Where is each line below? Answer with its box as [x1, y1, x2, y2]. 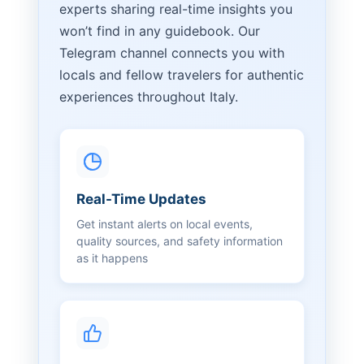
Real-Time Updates [76, 190, 206, 207]
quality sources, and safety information [76, 233, 283, 248]
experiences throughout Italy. [59, 88, 238, 105]
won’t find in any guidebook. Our [59, 22, 260, 39]
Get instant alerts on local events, [76, 216, 253, 231]
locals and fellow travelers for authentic [59, 66, 304, 83]
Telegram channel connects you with [59, 44, 284, 61]
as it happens [76, 250, 148, 265]
